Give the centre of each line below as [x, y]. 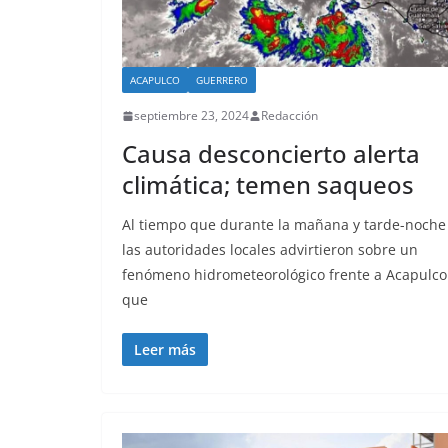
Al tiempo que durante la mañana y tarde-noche [284, 225]
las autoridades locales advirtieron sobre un [270, 250]
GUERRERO [222, 80]
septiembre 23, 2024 [191, 116]
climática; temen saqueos [268, 185]
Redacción [289, 116]
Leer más [165, 350]
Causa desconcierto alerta [271, 154]
